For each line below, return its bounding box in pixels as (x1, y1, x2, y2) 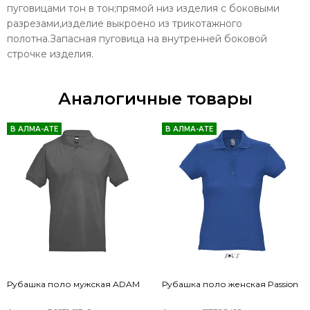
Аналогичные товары (57, 88, 253, 109)
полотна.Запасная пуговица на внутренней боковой (7, 32, 267, 45)
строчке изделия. (7, 47, 93, 60)
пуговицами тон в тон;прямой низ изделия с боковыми (7, 1, 280, 15)
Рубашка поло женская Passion (162, 278, 298, 289)
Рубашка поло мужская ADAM (7, 278, 140, 289)
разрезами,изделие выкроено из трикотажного (7, 17, 242, 30)
